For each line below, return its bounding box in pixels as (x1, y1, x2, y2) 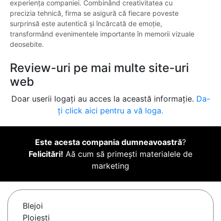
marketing (92, 161, 129, 171)
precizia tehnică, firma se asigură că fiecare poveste (10, 9, 179, 18)
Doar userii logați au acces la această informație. (11, 94, 196, 104)
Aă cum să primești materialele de (63, 149, 192, 159)
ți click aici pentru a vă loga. (58, 106, 163, 116)
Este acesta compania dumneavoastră (35, 137, 182, 147)
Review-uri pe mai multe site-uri (10, 61, 189, 75)
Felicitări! (29, 149, 63, 159)
